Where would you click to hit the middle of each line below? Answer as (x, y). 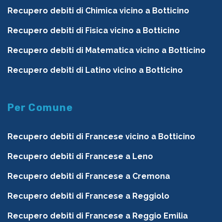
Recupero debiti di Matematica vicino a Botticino (107, 51)
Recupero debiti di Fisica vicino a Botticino (94, 31)
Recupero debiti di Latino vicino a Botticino (95, 70)
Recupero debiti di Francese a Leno (80, 157)
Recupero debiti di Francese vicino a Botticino (101, 137)
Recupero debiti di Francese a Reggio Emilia (98, 216)
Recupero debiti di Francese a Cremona (89, 176)
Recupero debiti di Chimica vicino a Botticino (98, 11)
